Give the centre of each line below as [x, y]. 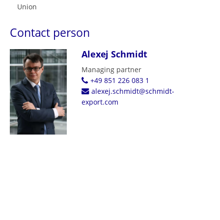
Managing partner [111, 69]
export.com [100, 102]
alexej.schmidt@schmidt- [133, 91]
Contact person [50, 32]
